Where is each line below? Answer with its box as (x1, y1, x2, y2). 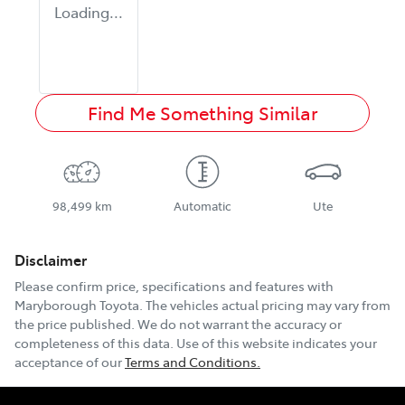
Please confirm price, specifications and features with (14, 277, 334, 296)
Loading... (54, 2, 123, 23)
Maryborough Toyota (14, 296, 139, 315)
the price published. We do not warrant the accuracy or (14, 315, 342, 334)
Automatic (173, 198, 231, 214)
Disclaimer (14, 250, 87, 270)
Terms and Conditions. (125, 353, 260, 372)
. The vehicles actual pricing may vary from (139, 296, 391, 315)
